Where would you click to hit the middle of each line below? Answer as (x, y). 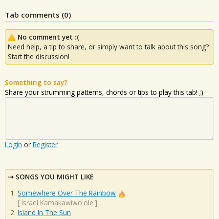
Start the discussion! (39, 56)
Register (45, 144)
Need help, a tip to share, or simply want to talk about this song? (108, 46)
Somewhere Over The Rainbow (67, 193)
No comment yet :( (48, 37)
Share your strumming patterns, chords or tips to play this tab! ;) (104, 92)
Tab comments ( (34, 14)
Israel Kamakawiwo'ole (57, 203)
